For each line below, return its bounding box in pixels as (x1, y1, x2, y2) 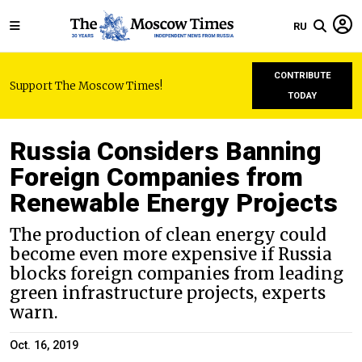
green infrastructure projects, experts (10, 283, 326, 304)
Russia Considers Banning (10, 136, 322, 166)
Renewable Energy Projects (10, 187, 338, 218)
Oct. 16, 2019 (10, 339, 78, 352)
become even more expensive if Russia (10, 244, 332, 265)
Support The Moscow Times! (10, 78, 162, 93)
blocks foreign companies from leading (10, 263, 343, 284)
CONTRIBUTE (273, 70, 331, 81)
